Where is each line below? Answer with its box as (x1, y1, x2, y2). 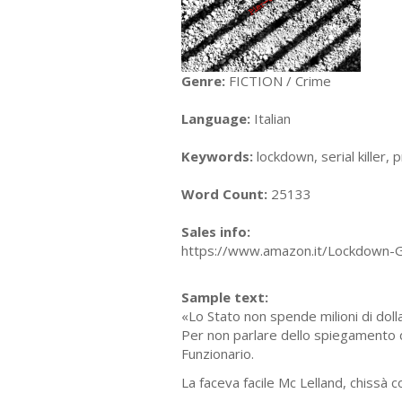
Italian (250, 109, 291, 127)
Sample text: (181, 288, 268, 307)
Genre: (181, 71, 225, 90)
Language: (181, 109, 250, 127)
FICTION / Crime (225, 71, 331, 90)
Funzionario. (181, 345, 254, 363)
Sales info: (181, 222, 250, 240)
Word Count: (181, 184, 267, 203)
